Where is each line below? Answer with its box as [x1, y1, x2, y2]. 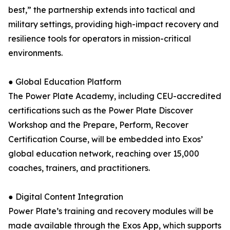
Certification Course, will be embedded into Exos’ [8, 134, 203, 144]
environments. [8, 48, 63, 58]
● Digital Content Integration [8, 191, 123, 202]
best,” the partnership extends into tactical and [8, 5, 195, 15]
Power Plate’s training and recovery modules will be [8, 206, 214, 216]
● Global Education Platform [8, 76, 121, 87]
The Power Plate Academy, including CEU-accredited [8, 91, 221, 101]
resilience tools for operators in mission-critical [8, 33, 191, 44]
